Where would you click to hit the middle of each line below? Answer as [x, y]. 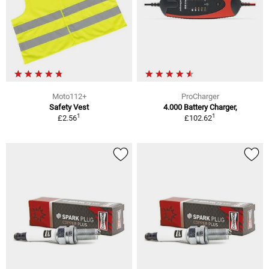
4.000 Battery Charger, [200, 107]
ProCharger [200, 97]
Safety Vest [69, 107]
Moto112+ [69, 97]
